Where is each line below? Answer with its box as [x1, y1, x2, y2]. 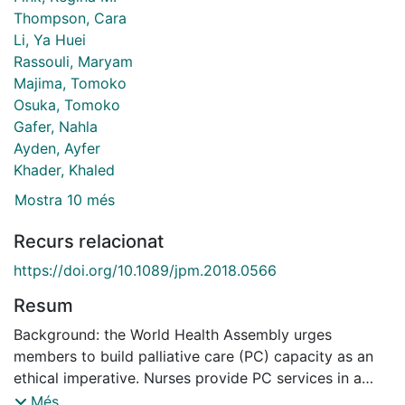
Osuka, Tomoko [14, 95, 120, 114]
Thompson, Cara [14, 8, 127, 27]
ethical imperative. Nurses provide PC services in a [14, 369, 362, 388]
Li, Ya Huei [14, 30, 86, 49]
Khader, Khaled [14, 160, 115, 179]
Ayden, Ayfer [14, 138, 100, 157]
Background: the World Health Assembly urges [14, 325, 332, 344]
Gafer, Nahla [14, 117, 98, 136]
